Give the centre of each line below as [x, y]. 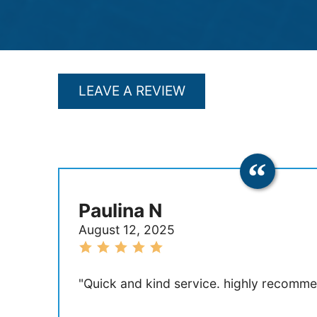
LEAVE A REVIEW [132, 91]
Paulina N [120, 210]
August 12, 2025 [126, 229]
